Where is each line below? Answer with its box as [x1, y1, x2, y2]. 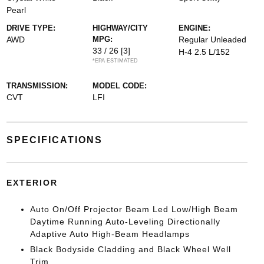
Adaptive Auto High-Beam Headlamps [29, 229, 190, 239]
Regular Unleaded [179, 34, 247, 44]
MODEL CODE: [92, 81, 147, 90]
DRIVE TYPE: [6, 23, 55, 32]
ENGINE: [179, 23, 211, 32]
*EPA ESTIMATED [92, 57, 138, 64]
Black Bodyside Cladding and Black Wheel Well [29, 244, 231, 254]
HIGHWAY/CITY [92, 23, 148, 32]
